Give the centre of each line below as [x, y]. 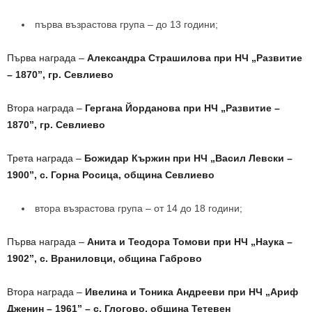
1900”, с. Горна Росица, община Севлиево [111, 174]
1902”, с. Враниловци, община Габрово [104, 258]
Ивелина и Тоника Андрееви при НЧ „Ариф [192, 291]
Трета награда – [46, 158]
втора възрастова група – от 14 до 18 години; [139, 208]
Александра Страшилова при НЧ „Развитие [195, 57]
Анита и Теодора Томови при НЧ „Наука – [190, 241]
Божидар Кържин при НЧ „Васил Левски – [188, 158]
